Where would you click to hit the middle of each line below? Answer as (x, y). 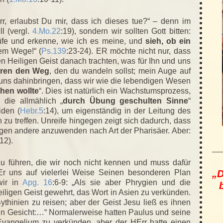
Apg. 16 (37, 182)
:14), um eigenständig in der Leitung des (117, 111)
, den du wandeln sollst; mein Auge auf (120, 71)
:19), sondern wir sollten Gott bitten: (126, 31)
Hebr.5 (31, 111)
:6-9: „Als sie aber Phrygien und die (121, 182)
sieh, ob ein (168, 41)
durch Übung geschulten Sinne (125, 101)
